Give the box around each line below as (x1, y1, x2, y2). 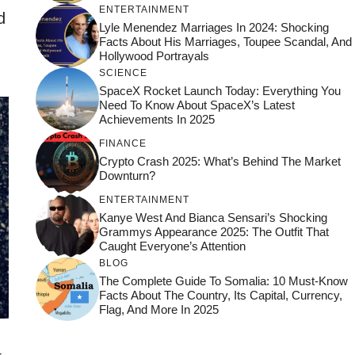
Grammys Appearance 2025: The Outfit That (98, 224, 329, 239)
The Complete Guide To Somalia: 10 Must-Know (98, 273, 348, 288)
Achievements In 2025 (98, 112, 215, 126)
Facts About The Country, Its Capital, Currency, (98, 288, 342, 302)
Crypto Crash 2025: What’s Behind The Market (98, 154, 341, 168)
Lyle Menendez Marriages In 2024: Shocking (98, 20, 329, 34)
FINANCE (98, 137, 147, 149)
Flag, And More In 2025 (98, 302, 219, 316)
